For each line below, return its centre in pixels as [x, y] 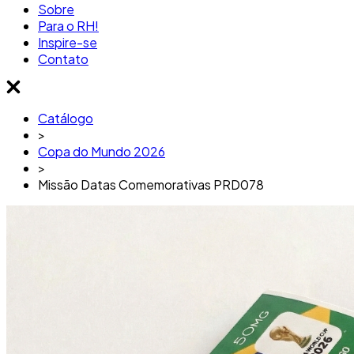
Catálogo [66, 119]
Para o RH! [68, 26]
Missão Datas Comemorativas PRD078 [151, 185]
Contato [63, 59]
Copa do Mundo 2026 [102, 152]
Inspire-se [68, 42]
